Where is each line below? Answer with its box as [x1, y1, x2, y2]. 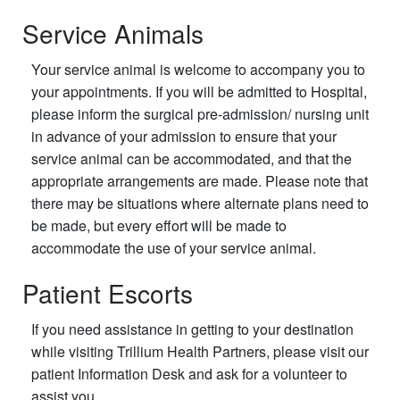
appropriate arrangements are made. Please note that [31, 170, 368, 191]
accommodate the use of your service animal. [31, 237, 316, 258]
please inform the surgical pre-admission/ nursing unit [31, 103, 369, 124]
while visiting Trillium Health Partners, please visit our [31, 341, 369, 362]
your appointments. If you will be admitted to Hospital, [31, 80, 367, 102]
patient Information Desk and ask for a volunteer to [31, 363, 347, 385]
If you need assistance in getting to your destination [31, 319, 354, 340]
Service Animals [22, 14, 204, 51]
